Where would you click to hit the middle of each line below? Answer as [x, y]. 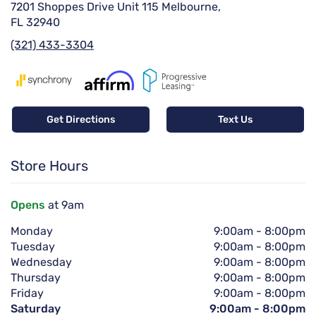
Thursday [36, 277]
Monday [32, 231]
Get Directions [81, 119]
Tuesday [33, 246]
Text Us [235, 119]
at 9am [65, 205]
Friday [27, 293]
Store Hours [49, 165]
